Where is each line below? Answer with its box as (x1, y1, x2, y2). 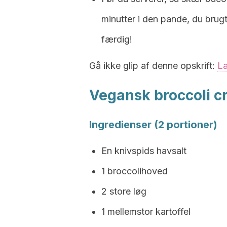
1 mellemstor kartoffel (101, 206, 191, 217)
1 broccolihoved (101, 166, 168, 176)
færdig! (101, 34, 132, 45)
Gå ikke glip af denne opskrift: (89, 60, 217, 71)
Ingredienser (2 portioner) (89, 119, 217, 131)
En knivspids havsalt (101, 145, 186, 156)
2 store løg (101, 186, 146, 197)
